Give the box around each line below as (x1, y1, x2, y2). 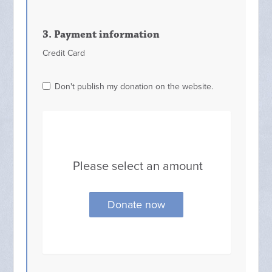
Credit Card (42, 48, 86, 58)
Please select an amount (72, 159, 203, 174)
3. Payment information (42, 28, 160, 41)
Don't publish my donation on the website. (55, 81, 214, 92)
